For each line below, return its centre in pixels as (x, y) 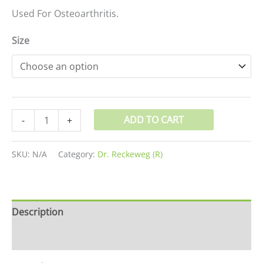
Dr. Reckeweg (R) (130, 154)
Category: (78, 154)
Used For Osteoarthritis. (65, 13)
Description (38, 212)
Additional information (62, 237)
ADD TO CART (154, 119)
